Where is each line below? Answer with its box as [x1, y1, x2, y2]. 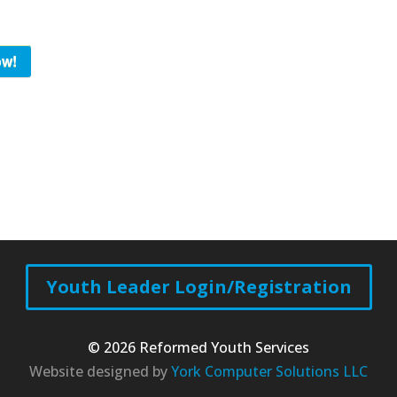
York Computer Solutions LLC [171, 362, 368, 382]
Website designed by [29, 362, 171, 382]
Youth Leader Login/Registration [45, 274, 352, 299]
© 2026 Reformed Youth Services [88, 338, 309, 358]
